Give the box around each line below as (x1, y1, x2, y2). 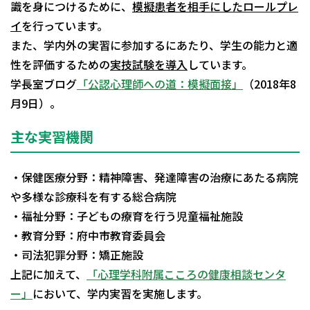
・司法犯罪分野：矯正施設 (10, 246, 143, 264)
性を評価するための (10, 56, 110, 73)
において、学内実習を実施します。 (33, 285, 208, 302)
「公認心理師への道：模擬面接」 (77, 75, 243, 93)
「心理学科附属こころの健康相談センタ (86, 266, 286, 283)
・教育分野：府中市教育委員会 (10, 227, 165, 244)
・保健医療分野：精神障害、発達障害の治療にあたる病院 (10, 169, 298, 186)
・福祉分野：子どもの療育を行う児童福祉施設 (10, 208, 243, 225)
